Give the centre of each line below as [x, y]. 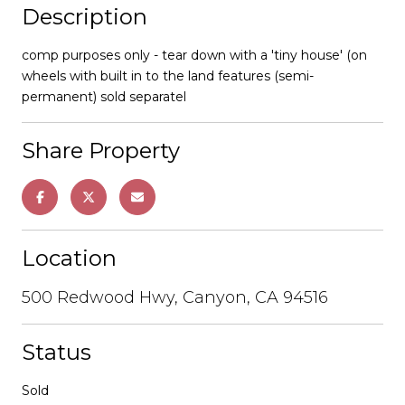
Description [85, 16]
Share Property [101, 150]
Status [57, 352]
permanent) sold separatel [104, 96]
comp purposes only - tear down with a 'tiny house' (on [194, 55]
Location [69, 258]
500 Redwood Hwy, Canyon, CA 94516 [175, 297]
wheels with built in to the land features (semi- [168, 75]
